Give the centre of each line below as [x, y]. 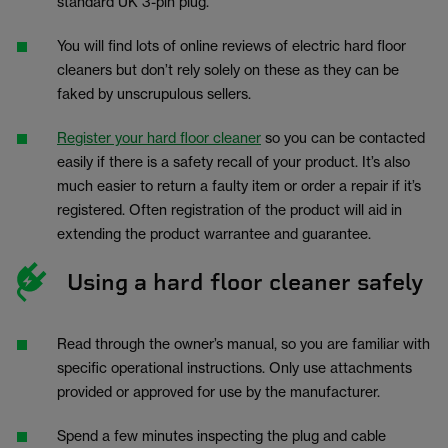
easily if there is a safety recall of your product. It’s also [233, 161]
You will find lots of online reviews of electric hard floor [231, 45]
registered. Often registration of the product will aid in [229, 209]
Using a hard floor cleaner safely [246, 281]
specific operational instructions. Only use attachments [234, 367]
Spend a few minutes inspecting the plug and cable [221, 435]
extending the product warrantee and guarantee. [215, 233]
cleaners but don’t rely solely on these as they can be [228, 69]
